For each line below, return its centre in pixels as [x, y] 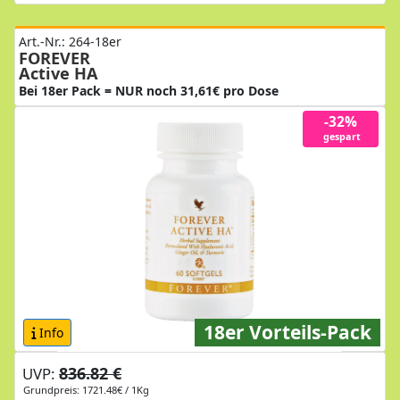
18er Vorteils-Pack [287, 332]
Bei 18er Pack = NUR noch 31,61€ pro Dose [149, 90]
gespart [341, 137]
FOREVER [54, 58]
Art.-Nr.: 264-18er [70, 41]
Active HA [58, 73]
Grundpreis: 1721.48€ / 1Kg [86, 389]
